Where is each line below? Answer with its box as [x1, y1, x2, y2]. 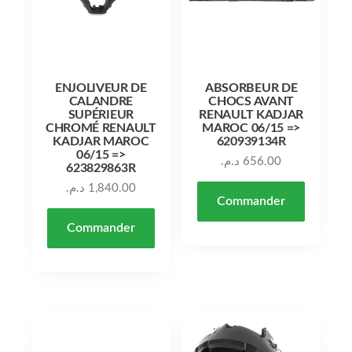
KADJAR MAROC [53, 134, 149, 148]
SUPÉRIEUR [68, 108, 134, 121]
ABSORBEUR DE [205, 81, 298, 94]
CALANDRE [68, 94, 134, 108]
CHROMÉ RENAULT [46, 121, 156, 134]
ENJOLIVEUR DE [54, 81, 147, 94]
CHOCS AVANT [208, 94, 294, 108]
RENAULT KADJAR [199, 108, 303, 121]
